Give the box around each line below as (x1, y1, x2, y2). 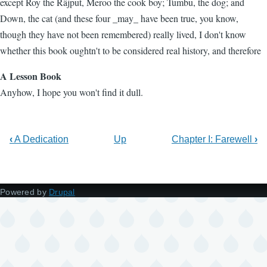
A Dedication (13, 134, 69, 144)
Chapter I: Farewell (171, 134, 254, 144)
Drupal (49, 187, 75, 197)
